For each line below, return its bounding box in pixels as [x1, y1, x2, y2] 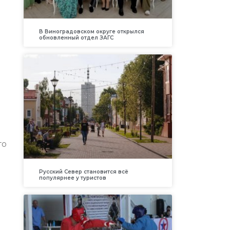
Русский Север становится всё [39, 168, 128, 175]
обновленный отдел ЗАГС [39, 34, 113, 42]
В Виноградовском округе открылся [39, 28, 144, 35]
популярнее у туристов [39, 174, 106, 181]
